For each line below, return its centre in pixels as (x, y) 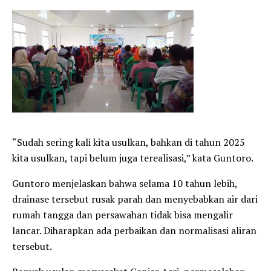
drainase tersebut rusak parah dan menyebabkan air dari (135, 199)
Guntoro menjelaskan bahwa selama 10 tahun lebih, (125, 183)
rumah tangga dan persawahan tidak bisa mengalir (122, 214)
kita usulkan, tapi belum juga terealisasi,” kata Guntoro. (133, 158)
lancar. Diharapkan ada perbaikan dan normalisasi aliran (134, 230)
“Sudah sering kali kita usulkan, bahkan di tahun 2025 (129, 142)
